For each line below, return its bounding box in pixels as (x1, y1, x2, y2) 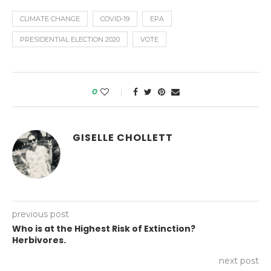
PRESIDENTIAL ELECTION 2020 (20, 35, 120, 44)
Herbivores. (12, 234, 66, 247)
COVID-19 (100, 15, 129, 24)
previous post (12, 209, 69, 220)
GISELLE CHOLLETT (73, 131, 173, 145)
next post (219, 255, 259, 267)
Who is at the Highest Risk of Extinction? (12, 223, 195, 235)
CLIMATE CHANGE (20, 15, 80, 24)
